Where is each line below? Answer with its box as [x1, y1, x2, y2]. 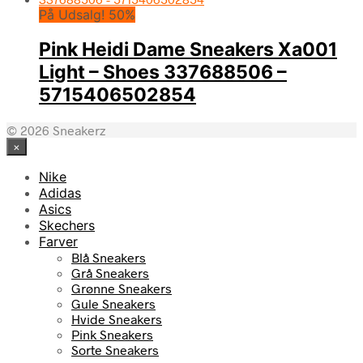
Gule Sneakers [71, 295, 156, 311]
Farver [39, 233, 78, 250]
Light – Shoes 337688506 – [39, 61, 287, 84]
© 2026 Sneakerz [6, 122, 105, 138]
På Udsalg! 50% [39, 6, 135, 23]
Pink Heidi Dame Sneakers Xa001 [39, 38, 337, 62]
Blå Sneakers [71, 249, 146, 265]
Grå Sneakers [71, 264, 149, 280]
